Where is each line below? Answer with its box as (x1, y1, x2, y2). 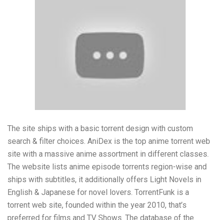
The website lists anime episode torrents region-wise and (7, 162, 207, 172)
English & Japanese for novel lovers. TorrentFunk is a (7, 188, 189, 197)
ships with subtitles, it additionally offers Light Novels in (7, 175, 201, 185)
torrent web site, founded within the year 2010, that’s (7, 200, 187, 210)
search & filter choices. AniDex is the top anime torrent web (7, 137, 210, 146)
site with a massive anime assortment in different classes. (7, 149, 209, 159)
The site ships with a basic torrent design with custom (7, 124, 193, 134)
